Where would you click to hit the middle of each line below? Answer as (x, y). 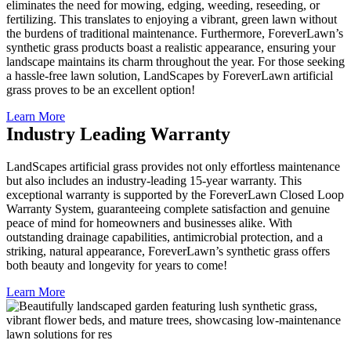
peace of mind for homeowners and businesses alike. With (149, 223)
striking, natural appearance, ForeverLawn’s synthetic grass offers (168, 251)
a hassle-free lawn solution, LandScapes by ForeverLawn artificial (170, 75)
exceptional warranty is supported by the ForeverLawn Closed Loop (175, 195)
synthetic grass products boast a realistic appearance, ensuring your (171, 47)
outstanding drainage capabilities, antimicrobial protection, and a (165, 237)
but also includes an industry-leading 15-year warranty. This (154, 181)
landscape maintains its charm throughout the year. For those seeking (175, 61)
